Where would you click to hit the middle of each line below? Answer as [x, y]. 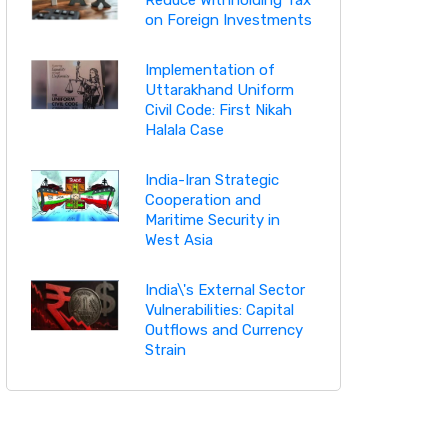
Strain [165, 349]
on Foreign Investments [228, 19]
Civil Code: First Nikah [218, 109]
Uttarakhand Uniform [219, 89]
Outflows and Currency [223, 329]
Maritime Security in [212, 219]
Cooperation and [202, 199]
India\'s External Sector [224, 289]
